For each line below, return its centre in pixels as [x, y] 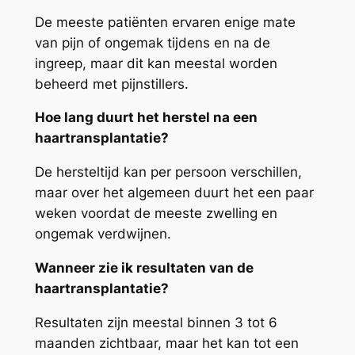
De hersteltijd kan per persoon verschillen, [168, 172]
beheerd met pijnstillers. [111, 84]
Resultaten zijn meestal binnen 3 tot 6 [156, 322]
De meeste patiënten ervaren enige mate [165, 22]
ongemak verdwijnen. [103, 234]
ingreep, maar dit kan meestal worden [156, 63]
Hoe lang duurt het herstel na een [146, 118]
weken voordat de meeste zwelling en [156, 214]
